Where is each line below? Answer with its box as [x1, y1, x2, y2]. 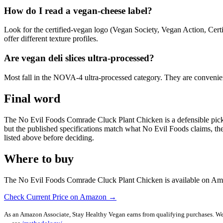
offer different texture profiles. [4, 34, 98, 43]
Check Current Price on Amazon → [4, 192, 116, 201]
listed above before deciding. [4, 133, 94, 142]
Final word [4, 92, 60, 105]
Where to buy [4, 152, 74, 165]
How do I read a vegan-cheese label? [4, 5, 152, 16]
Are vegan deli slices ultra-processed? [4, 53, 154, 64]
